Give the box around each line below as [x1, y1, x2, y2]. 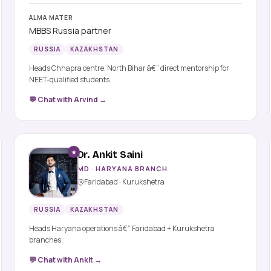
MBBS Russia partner [28, 25, 111, 37]
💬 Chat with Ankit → [28, 255, 102, 266]
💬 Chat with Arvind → [28, 94, 106, 105]
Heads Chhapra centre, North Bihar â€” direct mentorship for [28, 63, 229, 74]
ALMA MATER [28, 13, 73, 22]
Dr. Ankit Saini [77, 149, 143, 161]
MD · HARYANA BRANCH [77, 164, 168, 174]
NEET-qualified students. [28, 74, 111, 85]
